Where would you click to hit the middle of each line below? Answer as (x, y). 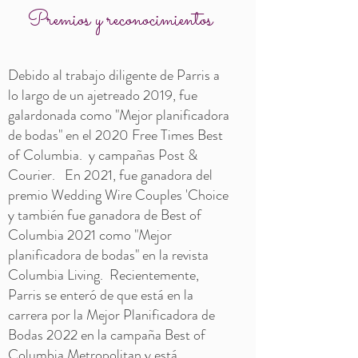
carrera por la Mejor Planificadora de (111, 315)
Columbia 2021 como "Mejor (90, 235)
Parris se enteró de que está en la (101, 295)
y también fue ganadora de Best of (105, 215)
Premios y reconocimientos (120, 20)
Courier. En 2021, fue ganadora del (110, 175)
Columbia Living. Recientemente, (103, 275)
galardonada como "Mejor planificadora (119, 115)
